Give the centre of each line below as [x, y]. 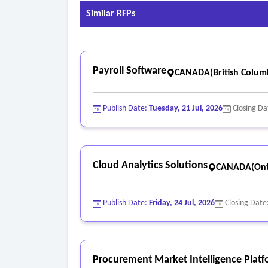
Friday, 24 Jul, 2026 [182, 203]
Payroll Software [130, 71]
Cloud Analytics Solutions [150, 166]
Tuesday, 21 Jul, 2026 [186, 109]
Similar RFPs [111, 14]
